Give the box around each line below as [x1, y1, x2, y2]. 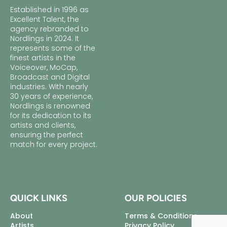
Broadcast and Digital [10, 71, 90, 82]
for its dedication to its [10, 110, 91, 121]
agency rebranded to [10, 23, 89, 34]
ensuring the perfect [10, 129, 83, 140]
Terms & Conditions [125, 210, 198, 221]
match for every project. [10, 139, 97, 149]
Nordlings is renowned [10, 100, 90, 111]
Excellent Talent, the [10, 14, 79, 24]
